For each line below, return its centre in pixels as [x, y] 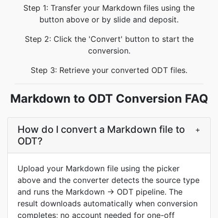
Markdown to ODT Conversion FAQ [109, 99]
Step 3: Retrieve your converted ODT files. [109, 70]
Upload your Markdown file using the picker [99, 168]
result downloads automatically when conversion [108, 203]
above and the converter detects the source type [109, 180]
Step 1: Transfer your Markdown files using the [109, 8]
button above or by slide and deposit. [109, 19]
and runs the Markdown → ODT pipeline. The [100, 192]
